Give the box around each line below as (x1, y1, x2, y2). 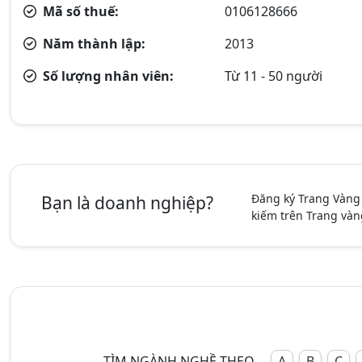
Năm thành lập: (40, 34, 145, 53)
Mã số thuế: (40, 2, 119, 20)
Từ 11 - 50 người (225, 66, 323, 85)
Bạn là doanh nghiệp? (41, 191, 214, 214)
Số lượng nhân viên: (40, 66, 174, 85)
